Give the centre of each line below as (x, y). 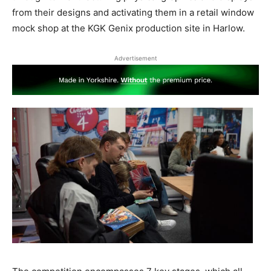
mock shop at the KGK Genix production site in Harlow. (129, 28)
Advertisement (135, 58)
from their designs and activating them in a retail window (133, 12)
